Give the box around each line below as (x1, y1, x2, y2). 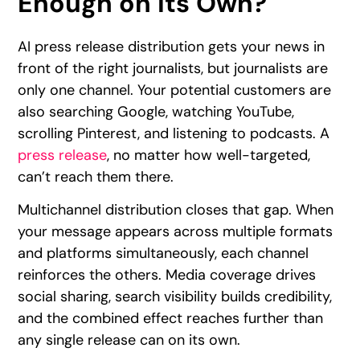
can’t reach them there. (18, 166, 174, 186)
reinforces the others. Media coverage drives (18, 265, 317, 285)
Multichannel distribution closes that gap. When (18, 200, 334, 220)
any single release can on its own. (18, 330, 241, 350)
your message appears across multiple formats (18, 222, 333, 242)
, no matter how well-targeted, (107, 145, 311, 165)
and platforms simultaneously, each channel (18, 243, 309, 264)
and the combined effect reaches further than (18, 309, 324, 329)
